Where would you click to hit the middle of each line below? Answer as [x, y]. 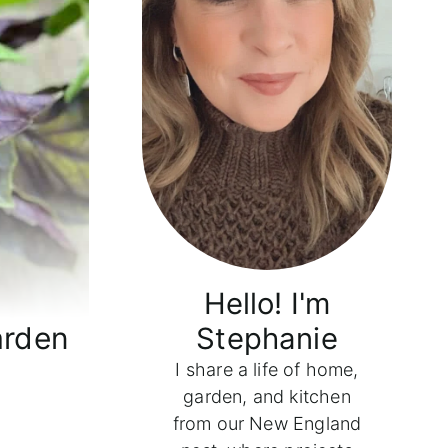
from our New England [267, 424]
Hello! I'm [267, 304]
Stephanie [267, 339]
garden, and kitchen [267, 397]
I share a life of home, [267, 370]
